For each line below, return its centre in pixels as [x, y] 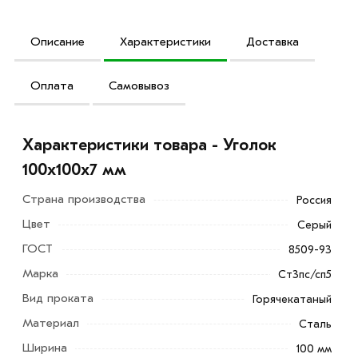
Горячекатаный [292, 299]
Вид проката [58, 298]
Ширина [45, 348]
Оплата [52, 85]
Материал [51, 323]
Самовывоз [139, 85]
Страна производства [84, 199]
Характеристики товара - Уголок [150, 145]
